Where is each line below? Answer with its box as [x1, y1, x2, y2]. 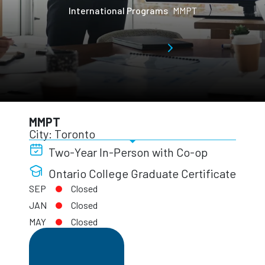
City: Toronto [29, 127, 95, 141]
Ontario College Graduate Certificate [46, 166, 236, 180]
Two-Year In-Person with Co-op [46, 145, 208, 159]
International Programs [68, 5, 168, 16]
